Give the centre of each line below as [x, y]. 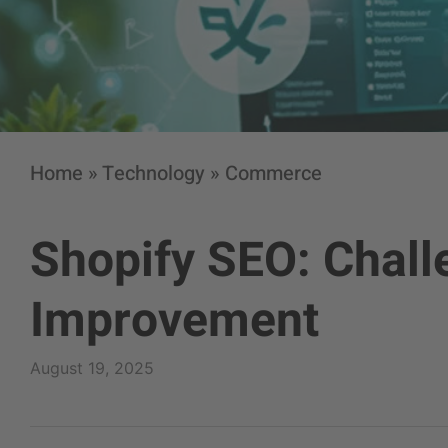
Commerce [273, 173]
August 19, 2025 [92, 368]
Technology [153, 173]
